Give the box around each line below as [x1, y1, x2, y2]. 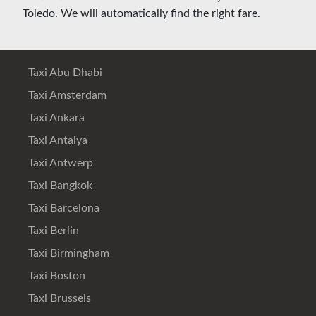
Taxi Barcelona [25, 202, 99, 214]
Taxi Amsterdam [25, 89, 107, 101]
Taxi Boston [25, 269, 85, 281]
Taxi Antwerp [25, 157, 93, 169]
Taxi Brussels [25, 292, 91, 304]
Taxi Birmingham [25, 247, 109, 259]
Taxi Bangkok [25, 179, 92, 191]
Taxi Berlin [25, 224, 79, 236]
